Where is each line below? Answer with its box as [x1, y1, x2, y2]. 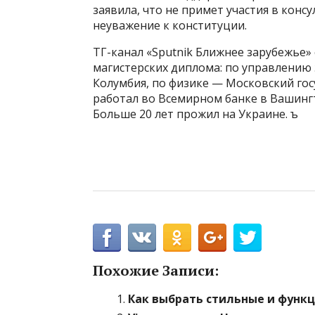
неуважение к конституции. [93, 18, 247, 33]
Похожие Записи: [93, 261, 219, 280]
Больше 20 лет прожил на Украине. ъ [93, 106, 298, 122]
